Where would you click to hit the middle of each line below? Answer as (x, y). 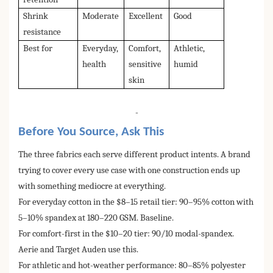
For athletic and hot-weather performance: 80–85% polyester (132, 266)
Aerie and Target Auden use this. (78, 250)
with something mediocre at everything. (92, 186)
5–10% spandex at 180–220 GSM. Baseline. (96, 218)
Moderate (101, 16)
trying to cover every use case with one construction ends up (129, 171)
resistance (42, 32)
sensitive (145, 65)
